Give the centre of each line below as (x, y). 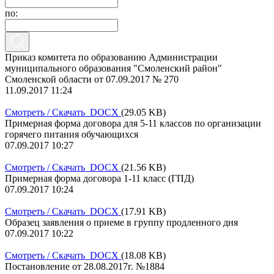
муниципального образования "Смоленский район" (113, 68)
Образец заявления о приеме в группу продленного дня (121, 222)
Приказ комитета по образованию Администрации (111, 57)
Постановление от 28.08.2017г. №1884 (85, 266)
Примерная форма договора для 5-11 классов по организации (133, 123)
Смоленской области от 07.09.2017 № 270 (92, 79)
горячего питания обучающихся (72, 134)
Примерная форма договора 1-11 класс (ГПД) (99, 178)
